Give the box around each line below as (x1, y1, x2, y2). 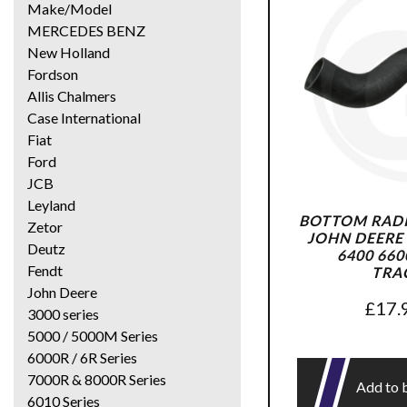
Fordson (27, 65, 78, 83)
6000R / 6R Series (27, 348, 137, 366)
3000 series (27, 304, 99, 323)
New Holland (27, 43, 110, 61)
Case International (27, 108, 141, 126)
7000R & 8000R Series (27, 370, 166, 388)
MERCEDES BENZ (27, 21, 145, 39)
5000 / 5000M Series (27, 326, 158, 344)
